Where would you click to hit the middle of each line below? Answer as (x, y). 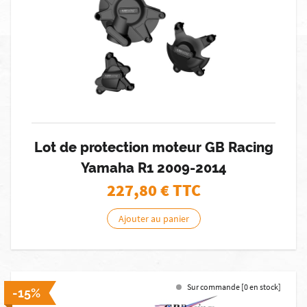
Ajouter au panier (153, 219)
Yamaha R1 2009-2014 (153, 168)
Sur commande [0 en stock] (234, 287)
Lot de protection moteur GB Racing (153, 147)
